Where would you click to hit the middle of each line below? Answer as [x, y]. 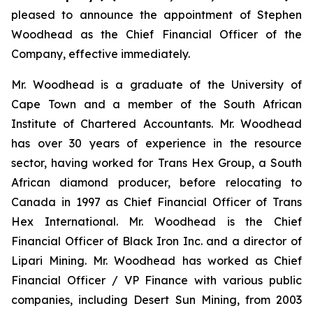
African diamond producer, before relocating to [156, 182]
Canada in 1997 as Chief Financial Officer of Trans [156, 202]
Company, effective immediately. [101, 54]
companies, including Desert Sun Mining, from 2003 [156, 300]
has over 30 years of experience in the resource [156, 143]
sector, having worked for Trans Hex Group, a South [156, 163]
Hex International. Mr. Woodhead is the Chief [156, 221]
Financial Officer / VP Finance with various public [156, 280]
